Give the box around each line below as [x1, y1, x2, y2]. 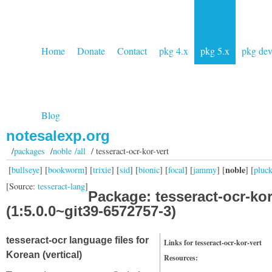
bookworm [48, 163, 84, 175]
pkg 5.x [200, 44, 229, 57]
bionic [138, 163, 160, 175]
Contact [117, 44, 147, 57]
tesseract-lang [38, 180, 85, 192]
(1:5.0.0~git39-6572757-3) [6, 203, 176, 219]
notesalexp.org [6, 127, 110, 144]
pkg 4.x [159, 44, 188, 57]
